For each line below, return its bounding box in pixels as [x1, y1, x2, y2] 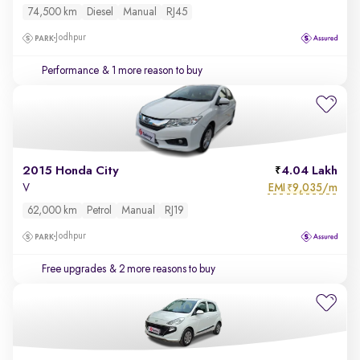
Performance [42, 65, 99, 76]
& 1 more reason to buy [100, 65, 202, 76]
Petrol [87, 205, 112, 216]
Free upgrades [42, 264, 106, 275]
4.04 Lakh [281, 165, 337, 178]
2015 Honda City [22, 165, 119, 178]
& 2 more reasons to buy [107, 264, 215, 275]
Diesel [87, 6, 113, 18]
